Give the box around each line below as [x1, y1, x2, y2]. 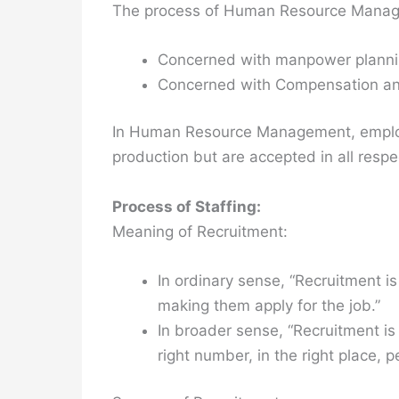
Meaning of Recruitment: [112, 222, 288, 240]
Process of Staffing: [112, 197, 261, 216]
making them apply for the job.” [158, 296, 380, 314]
